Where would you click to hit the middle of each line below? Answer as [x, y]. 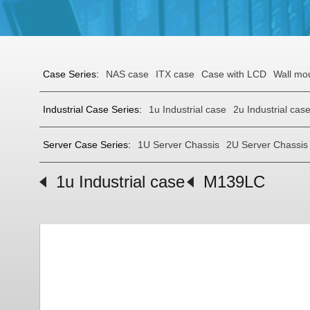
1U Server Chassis [179, 145]
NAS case [127, 74]
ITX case [175, 74]
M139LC [234, 182]
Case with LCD [234, 74]
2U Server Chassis [267, 145]
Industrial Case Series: [92, 109]
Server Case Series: [87, 145]
